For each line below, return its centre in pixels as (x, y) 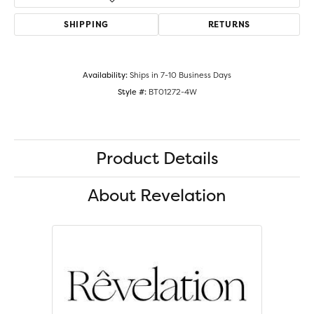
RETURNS (229, 25)
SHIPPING (86, 25)
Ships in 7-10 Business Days (180, 75)
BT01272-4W (172, 92)
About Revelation (157, 196)
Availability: (105, 75)
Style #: (132, 92)
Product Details (157, 158)
